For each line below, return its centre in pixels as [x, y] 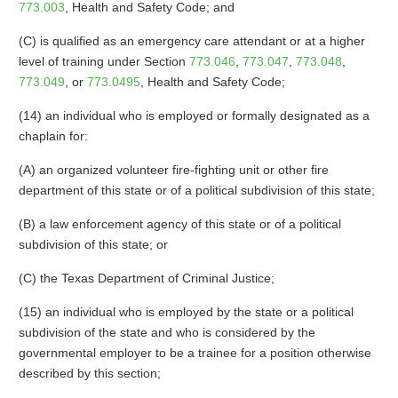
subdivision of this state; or [93, 244]
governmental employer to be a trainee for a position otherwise [195, 353]
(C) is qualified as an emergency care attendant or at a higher [191, 41]
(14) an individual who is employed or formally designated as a [194, 115]
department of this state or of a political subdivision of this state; [196, 190]
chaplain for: [53, 136]
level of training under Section [103, 61]
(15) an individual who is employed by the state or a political [186, 312]
